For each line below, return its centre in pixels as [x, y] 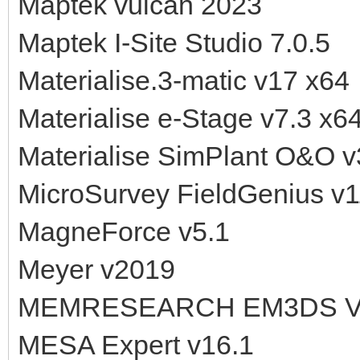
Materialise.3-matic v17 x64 [184, 80]
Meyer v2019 [96, 269]
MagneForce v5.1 [124, 231]
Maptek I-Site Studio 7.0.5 [174, 42]
